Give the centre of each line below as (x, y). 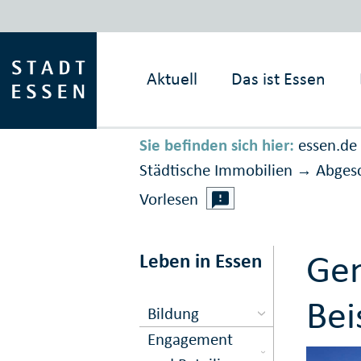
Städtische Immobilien (216, 170)
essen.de (327, 145)
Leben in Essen (200, 261)
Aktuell (172, 79)
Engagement (191, 339)
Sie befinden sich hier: (216, 145)
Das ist (256, 79)
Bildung (174, 313)
